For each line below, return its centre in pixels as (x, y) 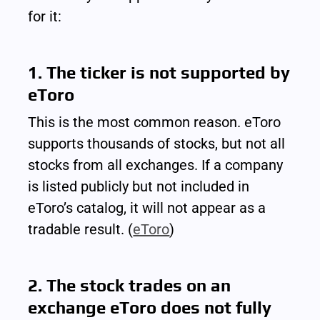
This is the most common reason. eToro (155, 122)
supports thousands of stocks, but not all (157, 143)
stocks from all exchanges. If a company (156, 165)
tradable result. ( (81, 229)
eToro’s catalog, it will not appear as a (147, 207)
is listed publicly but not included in (139, 186)
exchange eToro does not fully (150, 307)
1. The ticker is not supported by (159, 72)
